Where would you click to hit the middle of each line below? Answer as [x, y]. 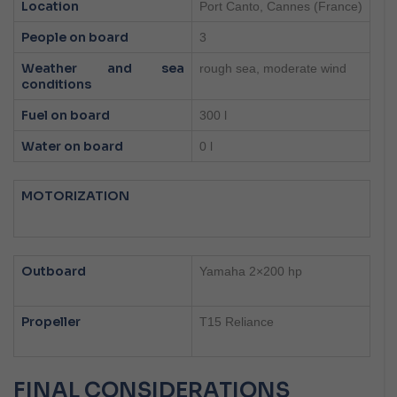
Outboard [54, 272]
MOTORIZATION [75, 196]
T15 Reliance [237, 322]
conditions [56, 85]
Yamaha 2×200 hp [251, 272]
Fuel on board [66, 116]
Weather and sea [103, 69]
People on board [75, 38]
